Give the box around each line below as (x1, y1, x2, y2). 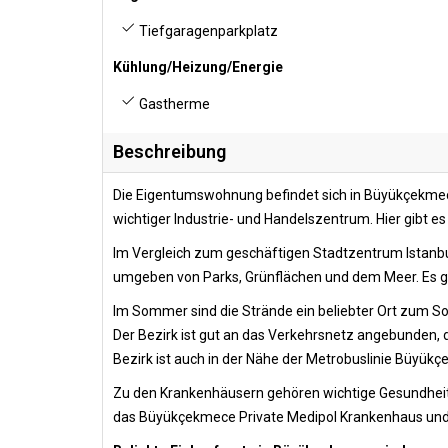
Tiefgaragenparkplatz (136, 23, 278, 39)
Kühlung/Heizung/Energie (113, 59, 283, 75)
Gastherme (136, 96, 210, 112)
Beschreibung (113, 141, 226, 162)
